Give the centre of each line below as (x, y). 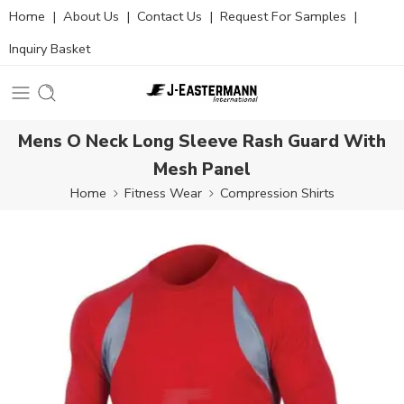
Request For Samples (283, 16)
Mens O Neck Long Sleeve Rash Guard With (202, 141)
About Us (91, 16)
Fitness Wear (163, 193)
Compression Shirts (277, 193)
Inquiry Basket (50, 49)
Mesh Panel (202, 169)
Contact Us (170, 16)
